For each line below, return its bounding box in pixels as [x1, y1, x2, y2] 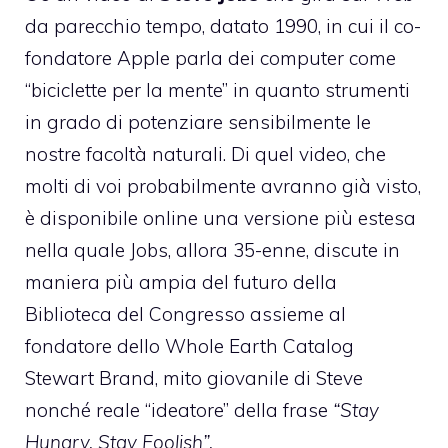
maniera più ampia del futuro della [25, 270, 337, 295]
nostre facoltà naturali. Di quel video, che [25, 142, 386, 167]
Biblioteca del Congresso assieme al [25, 302, 346, 327]
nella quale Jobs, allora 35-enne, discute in [25, 238, 400, 263]
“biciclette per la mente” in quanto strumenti [25, 78, 410, 103]
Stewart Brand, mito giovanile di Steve [25, 366, 363, 391]
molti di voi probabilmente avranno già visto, [25, 174, 421, 199]
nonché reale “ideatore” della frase [25, 398, 333, 423]
